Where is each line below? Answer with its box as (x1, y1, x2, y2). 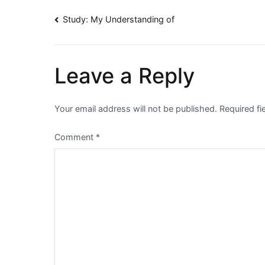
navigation (54, 38, 160, 65)
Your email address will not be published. (54, 104, 217, 114)
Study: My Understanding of (63, 14, 175, 25)
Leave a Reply (54, 63, 195, 89)
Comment (54, 132, 96, 143)
